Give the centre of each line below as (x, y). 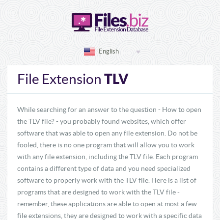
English (109, 51)
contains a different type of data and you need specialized (104, 168)
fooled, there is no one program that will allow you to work (106, 145)
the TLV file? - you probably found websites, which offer (102, 121)
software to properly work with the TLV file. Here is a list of (107, 180)
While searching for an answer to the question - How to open (109, 110)
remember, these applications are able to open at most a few (107, 204)
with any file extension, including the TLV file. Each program (108, 157)
